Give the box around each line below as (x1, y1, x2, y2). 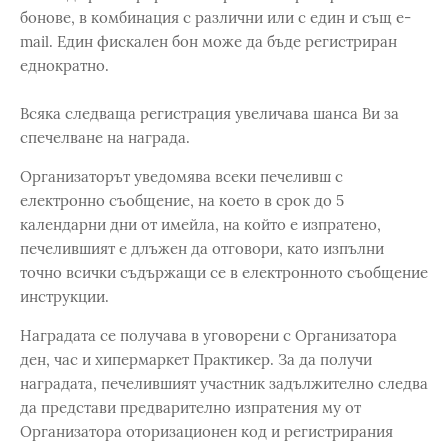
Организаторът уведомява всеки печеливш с (20, 167, 343, 186)
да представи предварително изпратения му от (20, 398, 361, 417)
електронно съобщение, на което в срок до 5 (20, 191, 344, 210)
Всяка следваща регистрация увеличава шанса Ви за (20, 104, 399, 123)
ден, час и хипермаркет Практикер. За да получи (20, 350, 372, 369)
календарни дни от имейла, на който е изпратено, (20, 215, 381, 234)
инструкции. (20, 287, 109, 306)
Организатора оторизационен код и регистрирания (20, 422, 393, 441)
